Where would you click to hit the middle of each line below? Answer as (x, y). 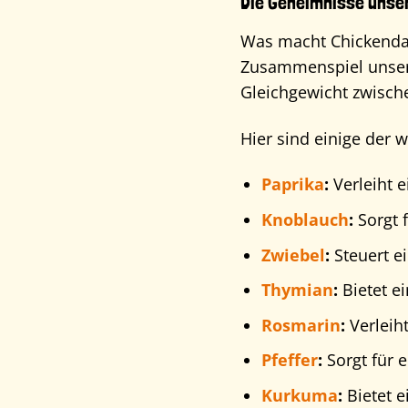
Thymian (297, 290)
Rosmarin (301, 325)
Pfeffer (289, 360)
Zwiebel (293, 255)
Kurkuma (299, 395)
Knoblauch (305, 219)
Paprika (292, 184)
